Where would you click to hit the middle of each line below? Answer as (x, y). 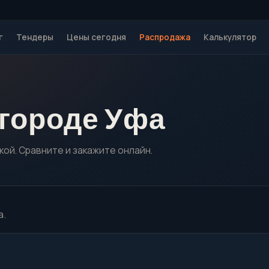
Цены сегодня (96, 37)
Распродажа (165, 37)
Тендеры (35, 37)
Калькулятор (230, 37)
